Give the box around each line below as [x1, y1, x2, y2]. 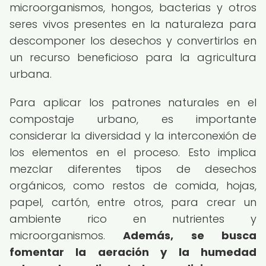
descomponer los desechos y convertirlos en [9, 33, 256, 48]
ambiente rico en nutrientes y [9, 211, 256, 226]
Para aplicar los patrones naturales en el [9, 95, 256, 110]
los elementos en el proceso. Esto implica [9, 145, 256, 160]
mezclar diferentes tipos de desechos [9, 161, 256, 176]
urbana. [9, 66, 52, 81]
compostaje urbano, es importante [9, 112, 256, 126]
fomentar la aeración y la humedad [9, 245, 256, 259]
